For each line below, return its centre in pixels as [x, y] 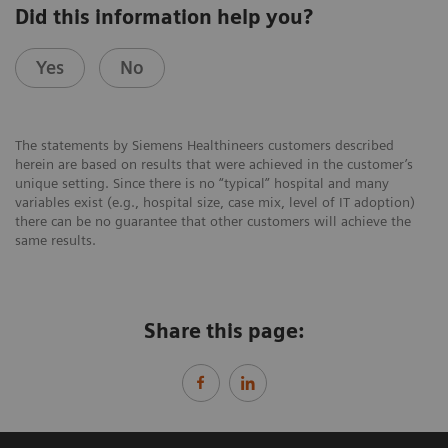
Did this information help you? [164, 17]
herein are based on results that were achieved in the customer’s [214, 164]
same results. [55, 240]
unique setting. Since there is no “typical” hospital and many [202, 183]
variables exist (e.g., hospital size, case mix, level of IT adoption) [215, 202]
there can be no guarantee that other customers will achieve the [213, 221]
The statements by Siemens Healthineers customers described [204, 145]
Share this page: [224, 331]
